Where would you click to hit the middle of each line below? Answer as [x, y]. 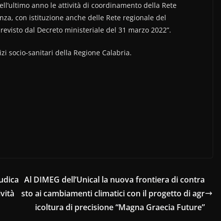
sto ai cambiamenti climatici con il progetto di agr [113, 193]
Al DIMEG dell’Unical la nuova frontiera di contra [114, 179]
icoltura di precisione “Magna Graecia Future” [120, 207]
